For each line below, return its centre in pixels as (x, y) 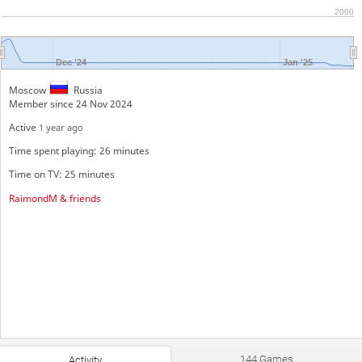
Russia (87, 90)
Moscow (27, 90)
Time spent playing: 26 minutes (79, 151)
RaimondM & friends (55, 198)
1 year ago (61, 127)
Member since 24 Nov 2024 (70, 103)
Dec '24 (71, 62)
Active (23, 127)
